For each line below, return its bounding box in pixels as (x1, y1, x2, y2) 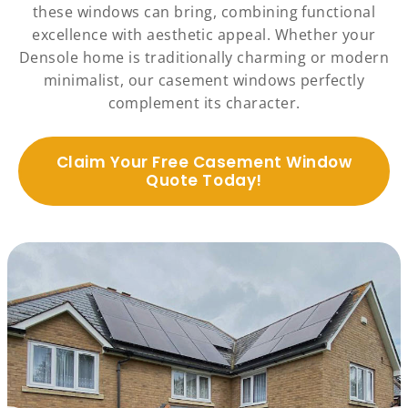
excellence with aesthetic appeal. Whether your (32, 25, 376, 46)
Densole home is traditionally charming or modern (18, 47, 390, 68)
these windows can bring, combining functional (32, 2, 376, 23)
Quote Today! (146, 169, 262, 192)
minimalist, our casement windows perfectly (43, 70, 365, 91)
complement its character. (107, 93, 301, 114)
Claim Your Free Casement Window (56, 151, 352, 174)
